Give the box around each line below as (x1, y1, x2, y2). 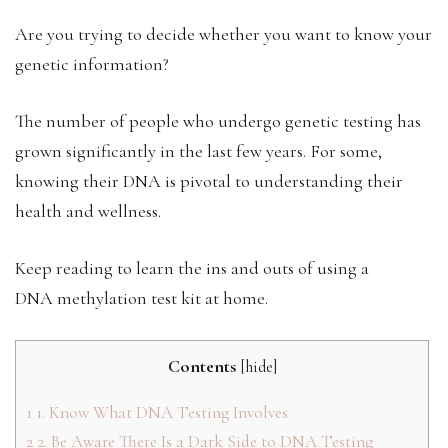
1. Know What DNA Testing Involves (32, 401, 288, 423)
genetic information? (15, 52, 169, 75)
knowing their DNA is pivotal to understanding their (15, 169, 403, 192)
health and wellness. (15, 199, 165, 222)
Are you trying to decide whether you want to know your (15, 22, 432, 45)
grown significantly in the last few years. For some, (15, 139, 382, 162)
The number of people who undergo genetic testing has (15, 109, 421, 132)
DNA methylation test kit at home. (15, 286, 268, 309)
